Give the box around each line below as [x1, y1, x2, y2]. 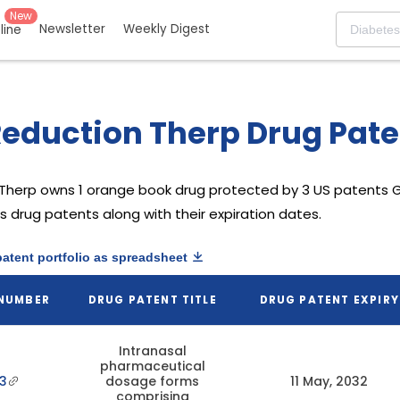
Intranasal [118, 342, 187, 360]
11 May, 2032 [290, 372, 369, 390]
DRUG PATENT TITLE [87, 293, 217, 307]
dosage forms [105, 372, 200, 390]
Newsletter [39, 21, 105, 38]
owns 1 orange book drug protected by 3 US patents [39, 180, 388, 199]
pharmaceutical [99, 357, 205, 375]
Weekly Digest [123, 21, 210, 38]
